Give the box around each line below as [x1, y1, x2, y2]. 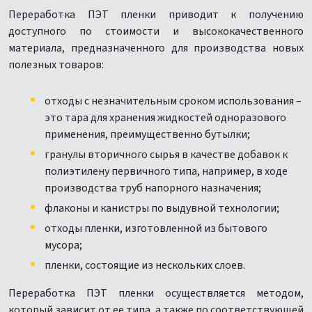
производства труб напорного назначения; [45, 180, 261, 196]
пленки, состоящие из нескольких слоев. [45, 258, 245, 273]
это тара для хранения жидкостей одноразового [45, 110, 286, 125]
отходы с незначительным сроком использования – [45, 93, 302, 109]
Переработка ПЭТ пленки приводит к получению [8, 7, 304, 22]
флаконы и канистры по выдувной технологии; [45, 201, 279, 216]
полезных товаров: [8, 57, 104, 72]
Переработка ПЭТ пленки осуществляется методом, [8, 286, 304, 301]
